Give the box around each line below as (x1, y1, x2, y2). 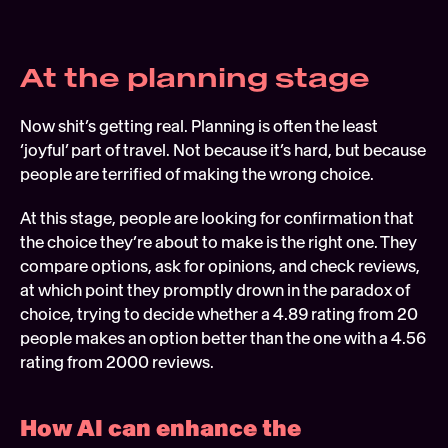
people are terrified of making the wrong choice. (20, 164, 374, 185)
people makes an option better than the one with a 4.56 (20, 328, 426, 349)
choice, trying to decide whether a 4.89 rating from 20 (20, 304, 418, 325)
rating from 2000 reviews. (20, 352, 214, 373)
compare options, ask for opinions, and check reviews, (20, 256, 420, 277)
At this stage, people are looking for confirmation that (20, 208, 414, 229)
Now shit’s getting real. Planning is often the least (20, 116, 378, 137)
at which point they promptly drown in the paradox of (20, 280, 410, 301)
